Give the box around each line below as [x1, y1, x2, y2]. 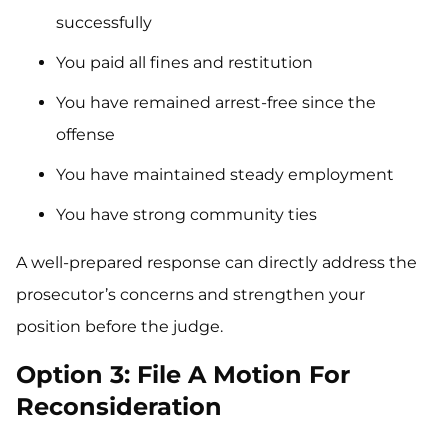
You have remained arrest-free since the [56, 93, 376, 113]
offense [56, 125, 115, 145]
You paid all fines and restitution [56, 53, 313, 73]
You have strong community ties [56, 205, 317, 225]
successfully [56, 13, 152, 33]
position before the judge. [16, 317, 223, 337]
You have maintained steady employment [56, 165, 394, 185]
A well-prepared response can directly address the [16, 253, 417, 273]
